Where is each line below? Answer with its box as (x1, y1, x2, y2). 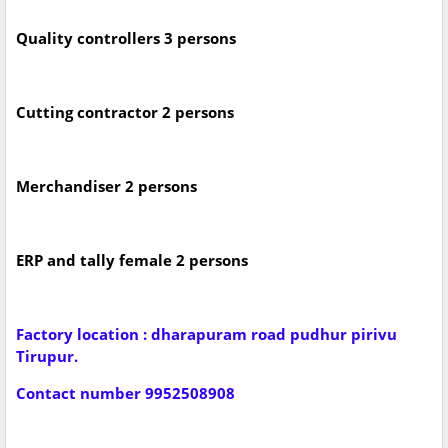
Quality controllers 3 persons (16, 28, 236, 49)
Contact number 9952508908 (16, 383, 235, 404)
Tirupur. (16, 346, 82, 367)
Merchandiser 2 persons (16, 176, 197, 197)
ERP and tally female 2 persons (16, 250, 248, 271)
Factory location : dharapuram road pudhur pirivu (16, 324, 397, 345)
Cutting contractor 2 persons (16, 102, 234, 123)
